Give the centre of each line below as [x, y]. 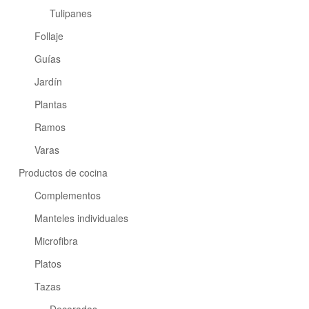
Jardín [48, 82]
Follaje [49, 36]
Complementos [67, 196]
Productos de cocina [63, 173]
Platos [48, 264]
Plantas [50, 104]
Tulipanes [71, 13]
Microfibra [56, 241]
